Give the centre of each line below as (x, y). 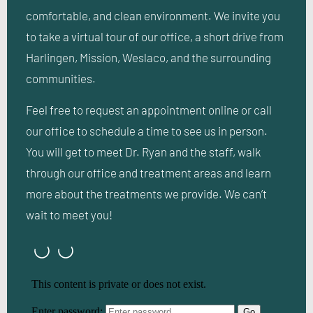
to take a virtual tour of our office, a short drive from (155, 37)
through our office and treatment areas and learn (148, 172)
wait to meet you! (69, 214)
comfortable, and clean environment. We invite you (153, 16)
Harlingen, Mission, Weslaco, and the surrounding (148, 58)
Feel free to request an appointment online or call (149, 109)
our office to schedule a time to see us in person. (147, 130)
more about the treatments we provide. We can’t (146, 193)
